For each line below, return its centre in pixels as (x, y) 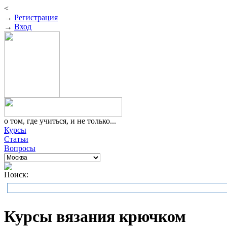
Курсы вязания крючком (95, 217)
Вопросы (20, 148)
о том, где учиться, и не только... (60, 121)
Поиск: (16, 175)
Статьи (16, 139)
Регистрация (36, 17)
